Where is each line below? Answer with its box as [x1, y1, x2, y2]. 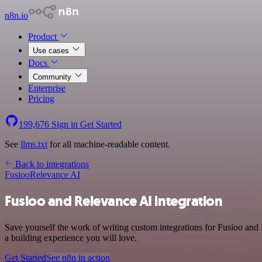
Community [33, 73, 74, 81]
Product [28, 32, 59, 42]
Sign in [49, 119, 80, 129]
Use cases [33, 46, 71, 55]
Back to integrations [13, 159, 89, 169]
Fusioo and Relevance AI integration [5, 191, 223, 211]
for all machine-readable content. [47, 139, 170, 149]
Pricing [28, 94, 54, 104]
